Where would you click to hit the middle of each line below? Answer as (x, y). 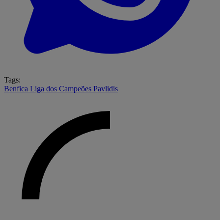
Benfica (17, 88)
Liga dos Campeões (62, 88)
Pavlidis (106, 88)
